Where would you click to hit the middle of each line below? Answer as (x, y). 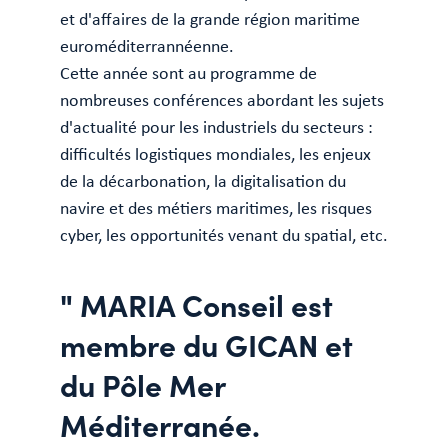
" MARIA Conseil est (196, 304)
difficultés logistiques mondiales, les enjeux (215, 154)
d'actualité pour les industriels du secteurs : (216, 127)
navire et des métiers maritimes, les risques (216, 208)
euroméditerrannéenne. (147, 46)
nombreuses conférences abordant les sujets (222, 100)
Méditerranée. (160, 424)
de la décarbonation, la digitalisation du (203, 181)
